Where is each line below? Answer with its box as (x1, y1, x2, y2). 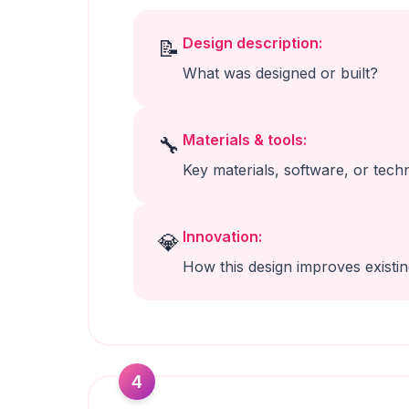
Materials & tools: (183, 131, 307, 149)
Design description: (183, 34, 322, 52)
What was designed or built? (183, 64, 378, 82)
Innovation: (183, 227, 262, 246)
